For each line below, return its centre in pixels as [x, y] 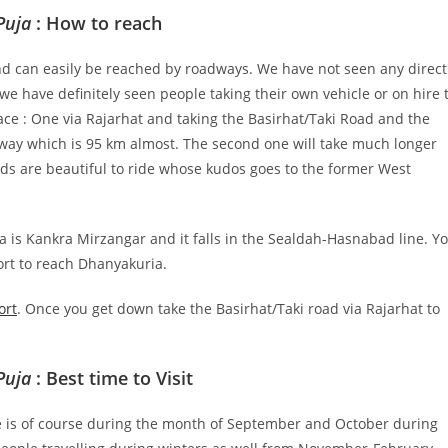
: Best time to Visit [112, 377]
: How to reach [96, 22]
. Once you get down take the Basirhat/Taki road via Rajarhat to [228, 308]
